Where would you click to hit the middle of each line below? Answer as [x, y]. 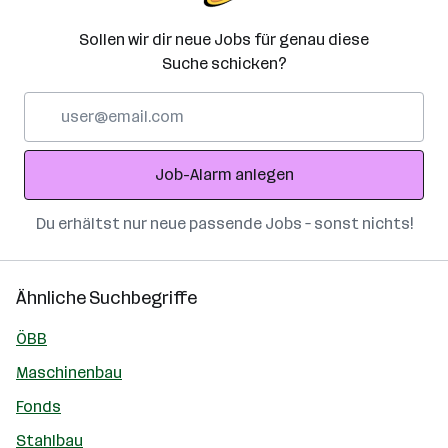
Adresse [53, 150]
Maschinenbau [69, 372]
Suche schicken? [224, 63]
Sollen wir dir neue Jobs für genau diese [224, 39]
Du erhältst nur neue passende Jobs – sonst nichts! [224, 223]
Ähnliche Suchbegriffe [106, 298]
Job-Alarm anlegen [224, 174]
